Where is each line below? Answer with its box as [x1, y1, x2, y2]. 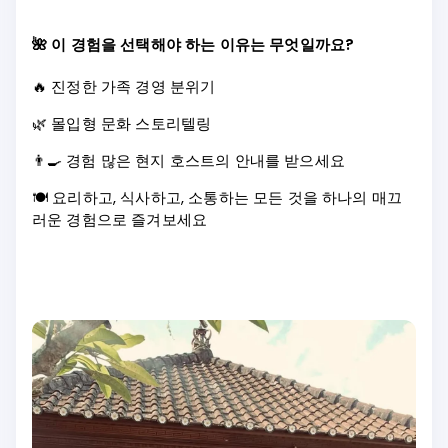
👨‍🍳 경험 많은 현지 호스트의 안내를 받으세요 [32, 150, 345, 172]
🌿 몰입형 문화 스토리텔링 [32, 113, 212, 135]
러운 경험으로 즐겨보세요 [32, 209, 208, 231]
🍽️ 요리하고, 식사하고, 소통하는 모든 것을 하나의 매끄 [32, 187, 402, 209]
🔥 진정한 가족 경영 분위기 [32, 76, 216, 98]
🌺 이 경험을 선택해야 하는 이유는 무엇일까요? [32, 34, 355, 56]
